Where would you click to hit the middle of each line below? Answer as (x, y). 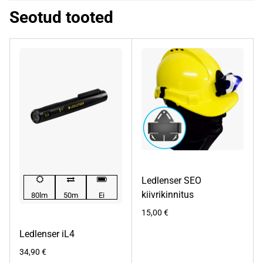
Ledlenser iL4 (47, 234)
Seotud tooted (61, 17)
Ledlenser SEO (171, 181)
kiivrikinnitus (167, 195)
